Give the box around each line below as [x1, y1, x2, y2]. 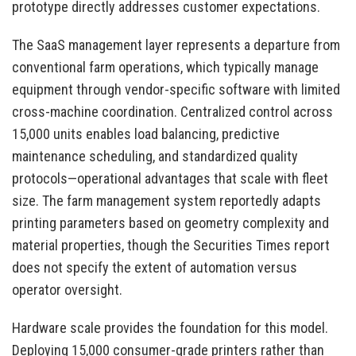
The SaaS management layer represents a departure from [12, 37, 340, 54]
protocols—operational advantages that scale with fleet [12, 170, 328, 188]
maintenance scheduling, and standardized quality [12, 148, 298, 165]
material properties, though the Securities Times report [12, 237, 330, 254]
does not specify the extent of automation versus [12, 259, 297, 277]
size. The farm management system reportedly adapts [12, 192, 321, 210]
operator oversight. [12, 281, 122, 299]
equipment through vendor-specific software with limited [12, 81, 340, 99]
